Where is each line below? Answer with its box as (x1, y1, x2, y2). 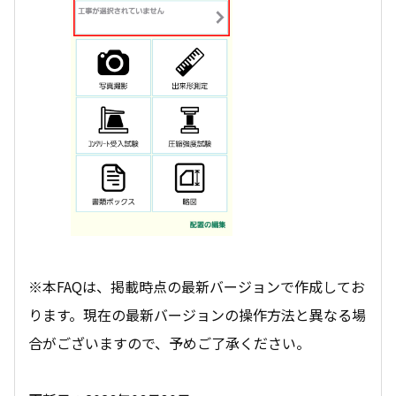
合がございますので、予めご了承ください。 (28, 331, 310, 354)
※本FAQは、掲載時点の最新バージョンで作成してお (28, 275, 365, 297)
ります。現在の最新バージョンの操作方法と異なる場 (28, 303, 366, 325)
